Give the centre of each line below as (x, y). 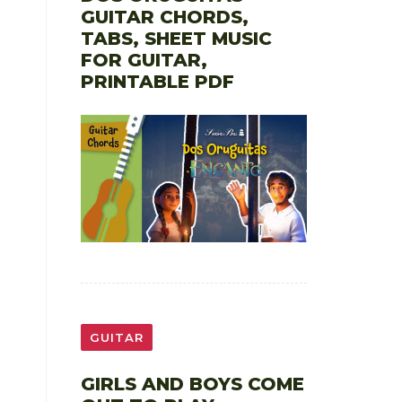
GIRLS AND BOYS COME (192, 384)
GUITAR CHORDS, (164, 17)
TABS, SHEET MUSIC (176, 38)
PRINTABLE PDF (157, 81)
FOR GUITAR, (144, 60)
